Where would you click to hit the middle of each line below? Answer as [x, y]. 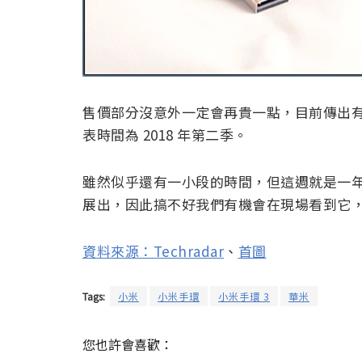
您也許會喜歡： [128, 345]
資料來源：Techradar [153, 250]
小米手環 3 [244, 297]
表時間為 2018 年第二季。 [165, 135]
